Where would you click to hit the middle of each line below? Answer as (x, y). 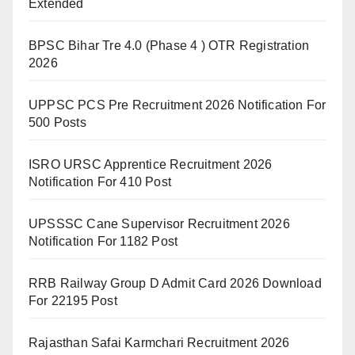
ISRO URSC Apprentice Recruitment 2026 (151, 164)
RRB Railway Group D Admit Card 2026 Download (175, 283)
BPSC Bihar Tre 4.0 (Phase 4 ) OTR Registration (169, 45)
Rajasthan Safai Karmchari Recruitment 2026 (159, 342)
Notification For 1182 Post (103, 241)
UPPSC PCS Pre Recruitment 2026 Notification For (177, 105)
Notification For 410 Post (100, 181)
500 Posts (57, 122)
